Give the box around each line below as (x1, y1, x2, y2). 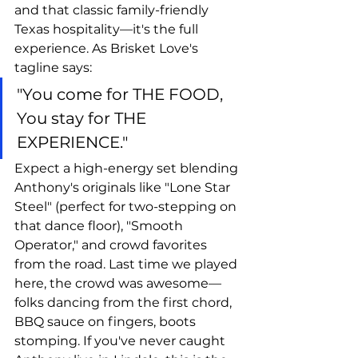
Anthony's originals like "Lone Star (14, 180, 233, 195)
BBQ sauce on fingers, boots (14, 314, 199, 329)
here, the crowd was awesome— (14, 276, 221, 291)
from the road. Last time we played (14, 257, 241, 272)
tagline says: (14, 60, 95, 75)
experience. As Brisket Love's (14, 41, 201, 56)
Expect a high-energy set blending (14, 161, 241, 176)
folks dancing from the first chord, (14, 295, 235, 310)
